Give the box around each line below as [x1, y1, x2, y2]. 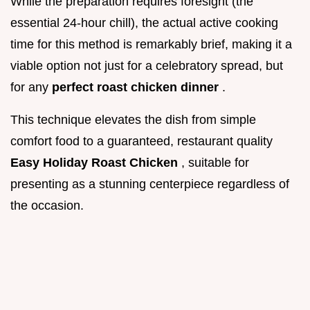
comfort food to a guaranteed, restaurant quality [10, 134, 273, 149]
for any [10, 80, 52, 95]
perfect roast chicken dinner [52, 80, 222, 95]
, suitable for [181, 156, 249, 170]
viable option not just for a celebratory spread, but [10, 59, 283, 73]
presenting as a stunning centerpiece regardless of [10, 177, 289, 192]
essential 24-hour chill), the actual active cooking [10, 16, 278, 30]
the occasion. [10, 199, 84, 213]
